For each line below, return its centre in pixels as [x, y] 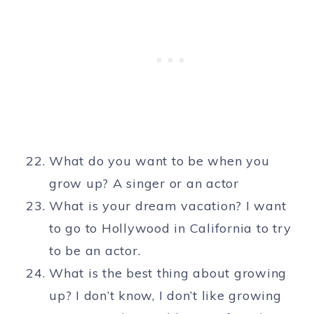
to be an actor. [95, 251]
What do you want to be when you [159, 161]
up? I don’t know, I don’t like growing [165, 296]
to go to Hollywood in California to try [170, 228]
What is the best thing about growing [168, 273]
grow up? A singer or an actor [144, 184]
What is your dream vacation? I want [168, 206]
